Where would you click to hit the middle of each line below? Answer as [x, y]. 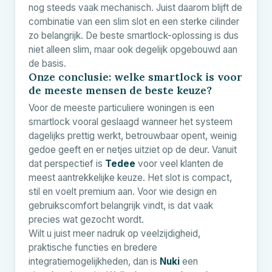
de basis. [47, 63]
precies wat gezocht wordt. [86, 219]
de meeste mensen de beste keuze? [120, 90]
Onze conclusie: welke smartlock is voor [135, 77]
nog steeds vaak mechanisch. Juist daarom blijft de [135, 7]
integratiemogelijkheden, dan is [94, 261]
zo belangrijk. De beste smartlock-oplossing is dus [134, 35]
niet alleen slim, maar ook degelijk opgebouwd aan [133, 49]
